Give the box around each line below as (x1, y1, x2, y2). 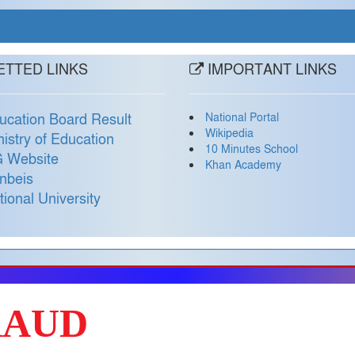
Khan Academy (204, 158, 281, 173)
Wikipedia (204, 126, 254, 141)
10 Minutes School (204, 142, 298, 157)
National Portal (204, 110, 279, 125)
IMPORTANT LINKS (203, 61, 337, 79)
